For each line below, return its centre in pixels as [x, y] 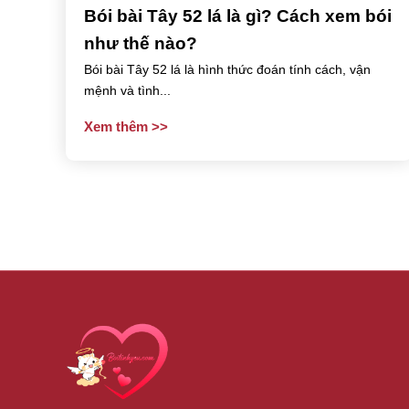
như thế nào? [141, 43]
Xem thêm [118, 127]
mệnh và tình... [127, 90]
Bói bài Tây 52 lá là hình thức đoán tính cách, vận [227, 69]
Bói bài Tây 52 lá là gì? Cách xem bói [238, 16]
